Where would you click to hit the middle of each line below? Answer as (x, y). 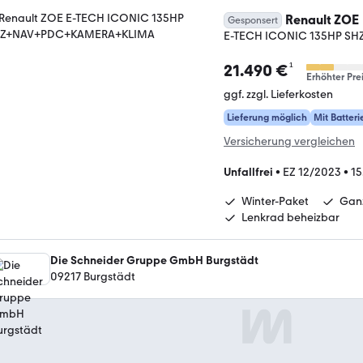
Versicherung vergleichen (289, 141)
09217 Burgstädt (93, 276)
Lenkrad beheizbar (290, 217)
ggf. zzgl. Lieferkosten (278, 94)
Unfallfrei (248, 172)
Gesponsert (253, 20)
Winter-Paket (275, 201)
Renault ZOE (322, 19)
